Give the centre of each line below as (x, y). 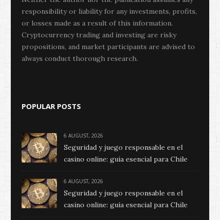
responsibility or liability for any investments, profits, (109, 12)
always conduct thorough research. (80, 59)
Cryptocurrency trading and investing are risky (99, 35)
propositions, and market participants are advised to (108, 47)
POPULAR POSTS (51, 106)
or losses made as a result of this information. (97, 23)
